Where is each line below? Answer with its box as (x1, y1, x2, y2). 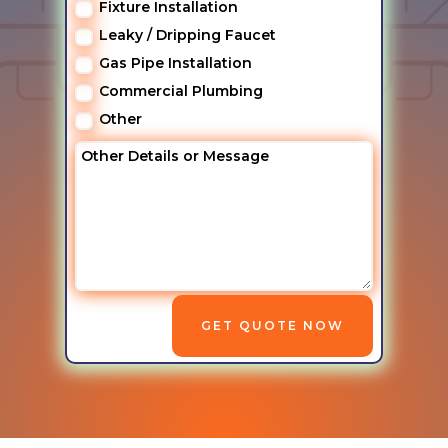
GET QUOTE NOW (201, 318, 345, 334)
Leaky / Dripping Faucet (98, 26, 276, 45)
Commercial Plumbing (98, 82, 263, 101)
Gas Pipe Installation (98, 54, 252, 73)
